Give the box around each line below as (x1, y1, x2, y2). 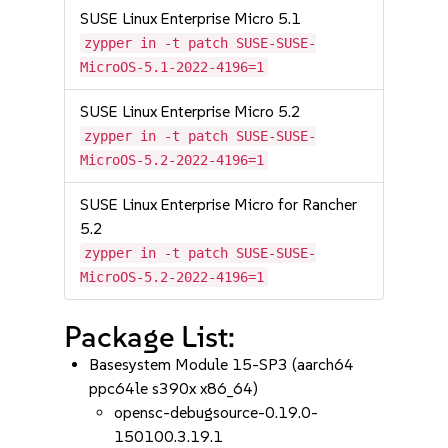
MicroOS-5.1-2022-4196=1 (80, 59, 265, 75)
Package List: (64, 318, 236, 355)
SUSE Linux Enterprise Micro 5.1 (80, 9, 302, 28)
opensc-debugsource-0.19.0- (114, 403, 319, 422)
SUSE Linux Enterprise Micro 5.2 (80, 102, 302, 121)
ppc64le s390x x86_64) (89, 379, 259, 398)
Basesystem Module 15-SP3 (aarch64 (89, 355, 355, 374)
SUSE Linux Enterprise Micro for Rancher (80, 195, 358, 214)
